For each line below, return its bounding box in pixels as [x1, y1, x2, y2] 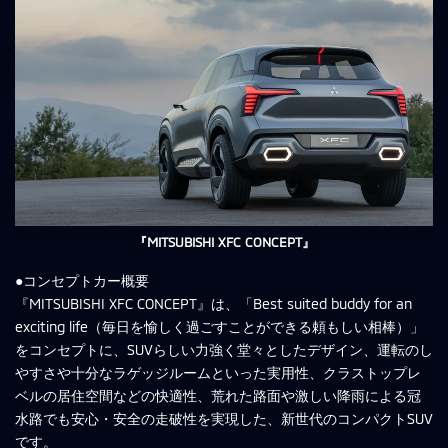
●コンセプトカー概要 [15, 271, 149, 289]
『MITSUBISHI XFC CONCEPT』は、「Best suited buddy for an [15, 294, 412, 312]
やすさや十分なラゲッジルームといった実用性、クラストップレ [15, 363, 421, 381]
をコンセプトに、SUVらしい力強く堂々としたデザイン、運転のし [15, 340, 433, 358]
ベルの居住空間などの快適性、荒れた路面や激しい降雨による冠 [15, 386, 421, 404]
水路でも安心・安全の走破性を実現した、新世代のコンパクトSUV [15, 409, 433, 427]
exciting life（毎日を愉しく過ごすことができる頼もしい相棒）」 [15, 317, 424, 335]
